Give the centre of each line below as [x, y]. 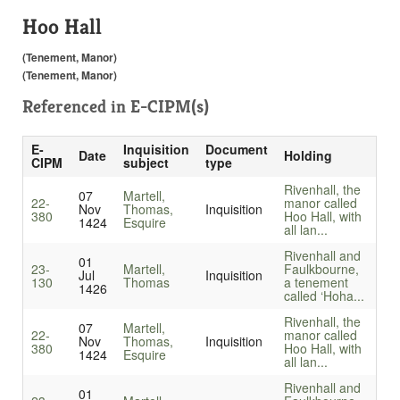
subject [146, 163]
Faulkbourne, [321, 269]
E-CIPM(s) [170, 107]
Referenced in [76, 107]
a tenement [316, 283]
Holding [308, 156]
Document [236, 150]
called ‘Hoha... [324, 296]
